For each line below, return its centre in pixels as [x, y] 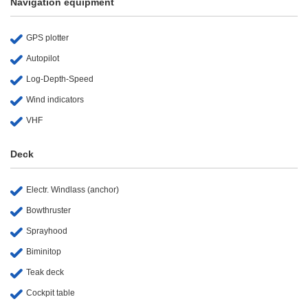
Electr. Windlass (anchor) [73, 189]
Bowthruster [48, 210]
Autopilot [43, 58]
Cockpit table [51, 293]
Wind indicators [55, 99]
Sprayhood [47, 231]
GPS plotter [47, 37]
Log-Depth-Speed [60, 79]
